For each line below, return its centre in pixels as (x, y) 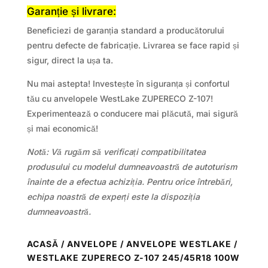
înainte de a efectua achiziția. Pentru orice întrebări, (130, 181)
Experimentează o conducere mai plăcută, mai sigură (132, 113)
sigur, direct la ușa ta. (70, 60)
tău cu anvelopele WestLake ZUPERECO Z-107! (120, 98)
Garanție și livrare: (71, 11)
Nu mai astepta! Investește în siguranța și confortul (128, 83)
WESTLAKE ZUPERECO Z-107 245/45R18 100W (133, 257)
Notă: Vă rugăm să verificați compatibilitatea (116, 151)
